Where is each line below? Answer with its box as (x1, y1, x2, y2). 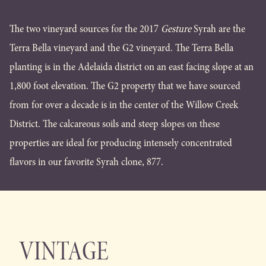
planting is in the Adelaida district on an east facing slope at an (9, 60, 254, 74)
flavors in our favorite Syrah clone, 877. (9, 155, 163, 169)
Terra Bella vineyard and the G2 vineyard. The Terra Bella (9, 41, 233, 55)
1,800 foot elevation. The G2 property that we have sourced (9, 79, 240, 93)
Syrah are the (191, 22, 245, 36)
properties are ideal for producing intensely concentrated (9, 136, 232, 150)
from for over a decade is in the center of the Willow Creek (9, 98, 238, 112)
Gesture (161, 22, 191, 36)
